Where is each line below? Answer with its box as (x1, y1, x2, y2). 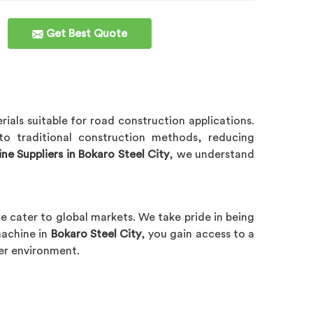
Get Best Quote (43, 27, 127, 39)
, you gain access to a (141, 228, 255, 240)
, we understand (169, 148, 255, 160)
